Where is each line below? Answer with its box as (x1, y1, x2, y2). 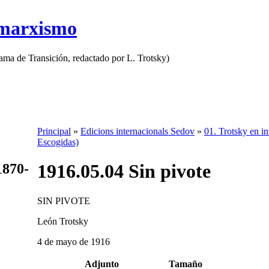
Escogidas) (37, 137, 79, 147)
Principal (37, 126, 71, 136)
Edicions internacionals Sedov (80, 126, 195, 136)
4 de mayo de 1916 (37, 236, 110, 247)
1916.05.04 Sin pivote (37, 160, 211, 183)
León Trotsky (37, 216, 88, 226)
